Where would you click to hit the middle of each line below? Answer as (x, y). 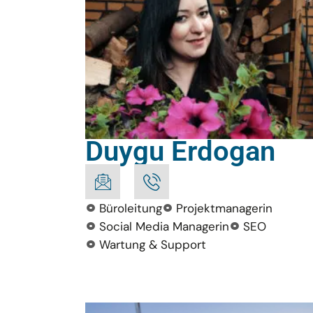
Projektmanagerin (225, 208)
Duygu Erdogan (181, 151)
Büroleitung (131, 208)
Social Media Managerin (165, 226)
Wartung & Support (153, 245)
